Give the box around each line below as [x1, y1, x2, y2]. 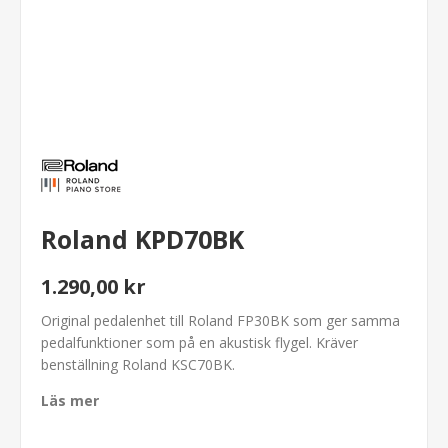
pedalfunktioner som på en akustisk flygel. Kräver [41, 332, 358, 352]
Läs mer [41, 390, 99, 410]
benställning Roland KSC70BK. [41, 354, 235, 374]
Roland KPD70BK [41, 222, 244, 256]
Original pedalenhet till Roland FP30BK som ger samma [41, 310, 400, 330]
